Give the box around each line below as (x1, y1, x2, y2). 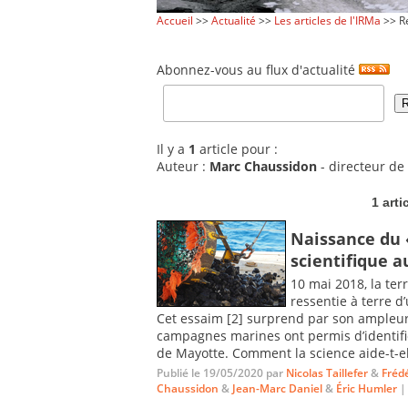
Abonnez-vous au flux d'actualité (157, 60, 359, 78)
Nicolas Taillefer (286, 364, 368, 381)
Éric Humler (336, 380, 397, 396)
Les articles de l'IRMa (274, 13, 381, 28)
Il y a (157, 140, 189, 158)
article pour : (196, 140, 278, 158)
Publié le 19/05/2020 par (157, 364, 286, 381)
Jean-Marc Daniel (232, 380, 322, 396)
